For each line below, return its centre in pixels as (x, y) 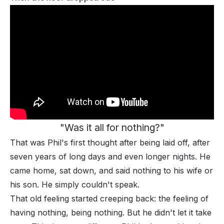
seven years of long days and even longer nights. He (110, 157)
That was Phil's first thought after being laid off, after (110, 143)
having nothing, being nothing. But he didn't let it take (111, 213)
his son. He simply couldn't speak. (75, 185)
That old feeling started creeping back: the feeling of (109, 199)
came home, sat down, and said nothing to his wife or (111, 171)
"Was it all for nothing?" (112, 128)
